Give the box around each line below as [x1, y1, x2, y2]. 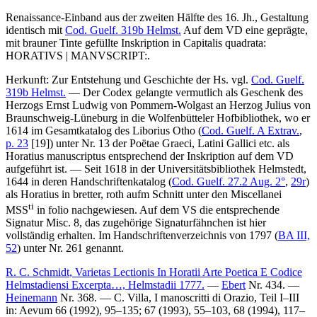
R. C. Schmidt [6, 266, 69, 279]
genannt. [83, 242, 124, 255]
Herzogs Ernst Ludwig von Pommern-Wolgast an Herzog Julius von [6, 99, 311, 111]
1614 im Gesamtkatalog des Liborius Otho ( [6, 125, 202, 137]
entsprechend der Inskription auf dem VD [105, 150, 294, 162]
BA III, [278, 229, 310, 242]
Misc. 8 [46, 217, 79, 229]
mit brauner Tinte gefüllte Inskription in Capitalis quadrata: [6, 37, 266, 49]
